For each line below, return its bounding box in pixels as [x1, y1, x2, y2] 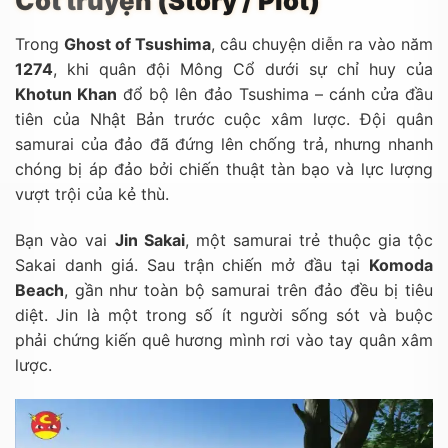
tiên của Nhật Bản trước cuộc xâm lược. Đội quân [15, 108, 433, 129]
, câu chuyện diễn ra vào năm [211, 33, 433, 54]
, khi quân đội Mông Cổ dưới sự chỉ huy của [53, 58, 433, 79]
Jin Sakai [114, 229, 185, 250]
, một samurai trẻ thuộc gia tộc [184, 229, 434, 250]
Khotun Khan [15, 83, 118, 104]
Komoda [369, 254, 433, 275]
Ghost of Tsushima [64, 33, 211, 54]
